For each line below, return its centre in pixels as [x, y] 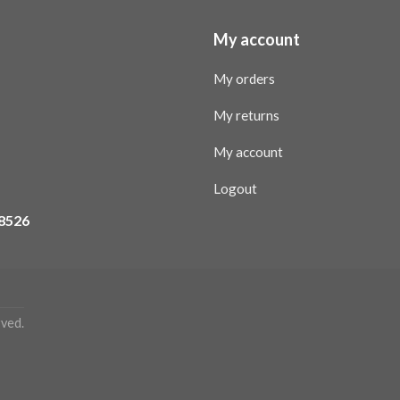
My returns [246, 115]
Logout [235, 188]
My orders [244, 78]
